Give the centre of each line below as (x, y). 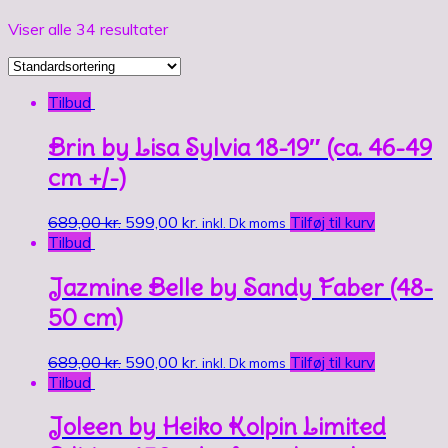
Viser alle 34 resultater (88, 28)
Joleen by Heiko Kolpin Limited (217, 426)
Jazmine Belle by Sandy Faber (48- (240, 286)
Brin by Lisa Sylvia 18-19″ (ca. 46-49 (240, 146)
